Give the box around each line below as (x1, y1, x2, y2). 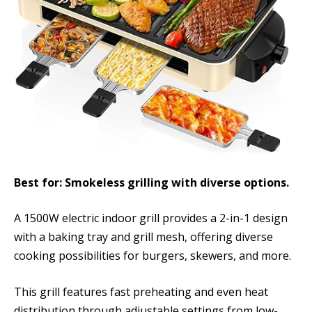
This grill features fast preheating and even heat (14, 284, 268, 300)
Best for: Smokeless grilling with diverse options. (14, 174, 289, 190)
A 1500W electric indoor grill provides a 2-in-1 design (14, 210, 288, 226)
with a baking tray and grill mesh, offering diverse (14, 229, 273, 245)
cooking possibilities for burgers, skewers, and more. (14, 248, 291, 264)
